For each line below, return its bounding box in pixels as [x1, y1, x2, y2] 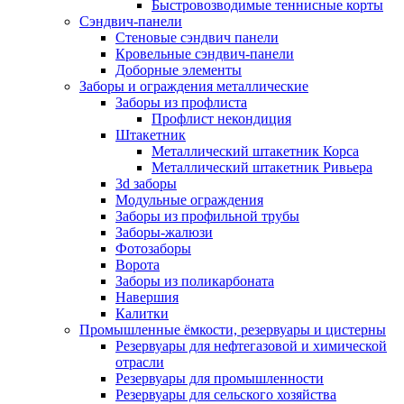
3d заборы [115, 176, 177, 191]
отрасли [115, 354, 164, 370]
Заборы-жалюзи [115, 225, 213, 240]
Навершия [115, 289, 179, 305]
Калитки [115, 306, 169, 321]
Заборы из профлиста [115, 95, 247, 110]
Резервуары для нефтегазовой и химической [115, 338, 387, 353]
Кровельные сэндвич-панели [115, 46, 294, 61]
